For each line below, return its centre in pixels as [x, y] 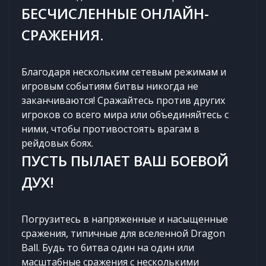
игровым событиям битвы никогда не [110, 86]
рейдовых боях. [57, 143]
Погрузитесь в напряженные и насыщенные [125, 219]
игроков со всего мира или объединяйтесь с [125, 114]
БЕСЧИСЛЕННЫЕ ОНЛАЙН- [115, 13]
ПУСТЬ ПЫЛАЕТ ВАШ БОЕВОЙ [125, 160]
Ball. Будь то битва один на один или [108, 247]
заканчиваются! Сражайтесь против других [123, 100]
